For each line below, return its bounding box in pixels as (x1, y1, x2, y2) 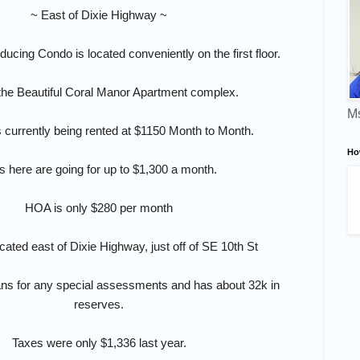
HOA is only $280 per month (25, 200, 173, 215)
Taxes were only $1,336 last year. (11, 335, 186, 350)
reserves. (74, 297, 124, 311)
